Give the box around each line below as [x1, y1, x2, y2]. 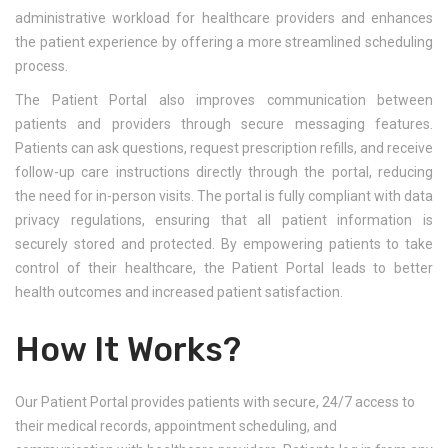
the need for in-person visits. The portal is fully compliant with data [15, 188, 433, 205]
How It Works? [15, 330, 241, 370]
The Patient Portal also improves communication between [15, 92, 433, 109]
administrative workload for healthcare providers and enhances [15, 10, 433, 27]
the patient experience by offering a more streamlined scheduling [15, 34, 433, 51]
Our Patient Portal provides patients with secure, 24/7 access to [15, 394, 415, 411]
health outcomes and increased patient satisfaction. [15, 284, 343, 301]
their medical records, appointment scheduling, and [15, 418, 337, 435]
